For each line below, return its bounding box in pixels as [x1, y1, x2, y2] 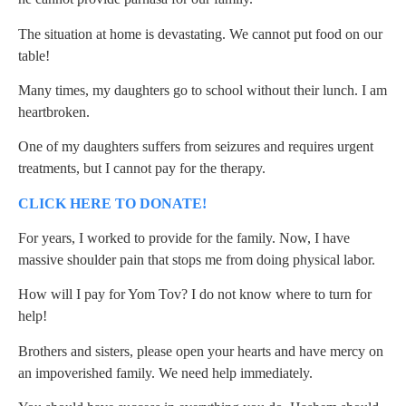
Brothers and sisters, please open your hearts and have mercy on [18, 343, 383, 359]
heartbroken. [18, 103, 90, 120]
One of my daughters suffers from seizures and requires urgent [18, 139, 373, 155]
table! [18, 47, 50, 63]
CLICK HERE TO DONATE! [18, 195, 207, 211]
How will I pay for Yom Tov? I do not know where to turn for [18, 286, 372, 303]
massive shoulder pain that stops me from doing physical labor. [18, 252, 375, 268]
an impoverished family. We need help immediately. [18, 364, 313, 381]
